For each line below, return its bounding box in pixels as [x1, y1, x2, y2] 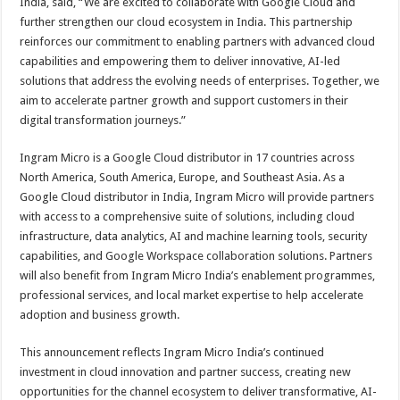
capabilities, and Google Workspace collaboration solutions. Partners [20, 249, 373, 262]
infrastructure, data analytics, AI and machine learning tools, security [20, 229, 368, 243]
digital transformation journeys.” [20, 113, 187, 127]
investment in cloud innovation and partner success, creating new [20, 365, 352, 379]
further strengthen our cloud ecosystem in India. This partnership [20, 15, 354, 29]
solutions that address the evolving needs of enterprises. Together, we [20, 74, 380, 87]
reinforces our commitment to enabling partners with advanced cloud [20, 35, 376, 48]
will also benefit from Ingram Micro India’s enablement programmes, [20, 269, 376, 282]
